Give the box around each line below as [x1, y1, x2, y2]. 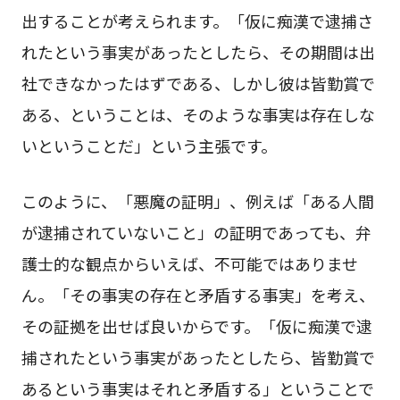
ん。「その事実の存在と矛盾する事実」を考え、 [21, 282, 375, 306]
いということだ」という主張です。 [21, 133, 277, 157]
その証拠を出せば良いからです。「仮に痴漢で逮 [21, 313, 372, 337]
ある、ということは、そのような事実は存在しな [21, 102, 375, 126]
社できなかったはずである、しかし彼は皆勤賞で [21, 71, 375, 95]
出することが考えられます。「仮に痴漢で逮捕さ [21, 8, 373, 32]
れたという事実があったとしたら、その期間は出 [21, 39, 375, 63]
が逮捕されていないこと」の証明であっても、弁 [21, 220, 371, 244]
